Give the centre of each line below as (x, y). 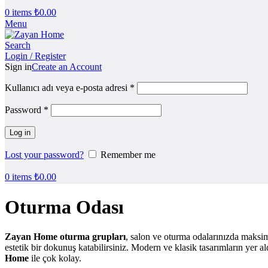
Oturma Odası (64, 207)
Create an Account (67, 67)
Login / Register (35, 56)
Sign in (18, 67)
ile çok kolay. (55, 258)
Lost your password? (44, 155)
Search (18, 45)
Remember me (128, 155)
